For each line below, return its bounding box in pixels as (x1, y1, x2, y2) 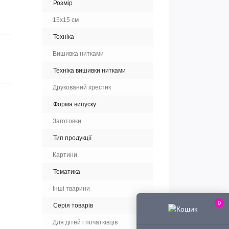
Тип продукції (53, 134, 91, 142)
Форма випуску (53, 101, 96, 108)
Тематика (53, 168, 80, 175)
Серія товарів (53, 202, 93, 209)
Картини (53, 151, 77, 158)
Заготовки (53, 118, 81, 125)
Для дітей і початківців (53, 219, 118, 226)
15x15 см (53, 16, 79, 24)
